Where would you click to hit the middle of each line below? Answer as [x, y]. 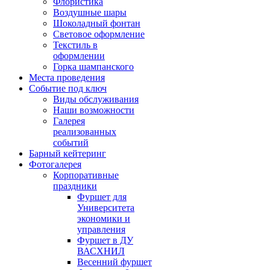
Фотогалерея [55, 164]
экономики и [104, 218]
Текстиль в [75, 45]
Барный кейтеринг [67, 153]
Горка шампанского [93, 67]
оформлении [79, 56]
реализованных [85, 132]
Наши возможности [94, 110]
